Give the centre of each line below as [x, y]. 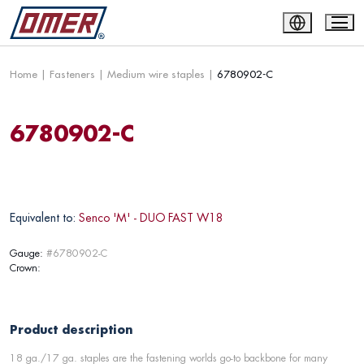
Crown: [25, 268]
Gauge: [26, 253]
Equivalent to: [43, 218]
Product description [71, 329]
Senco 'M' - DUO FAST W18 [151, 218]
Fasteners [72, 74]
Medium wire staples [156, 74]
